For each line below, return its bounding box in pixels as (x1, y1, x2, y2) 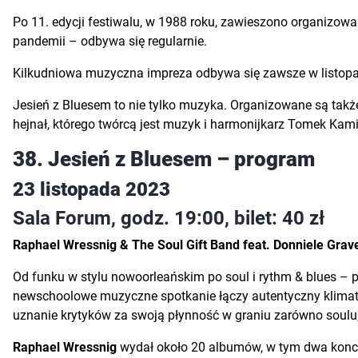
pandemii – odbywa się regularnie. (13, 33, 207, 49)
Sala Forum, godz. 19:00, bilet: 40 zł (13, 206, 324, 229)
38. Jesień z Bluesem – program (13, 146, 315, 171)
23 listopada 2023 (13, 177, 170, 201)
